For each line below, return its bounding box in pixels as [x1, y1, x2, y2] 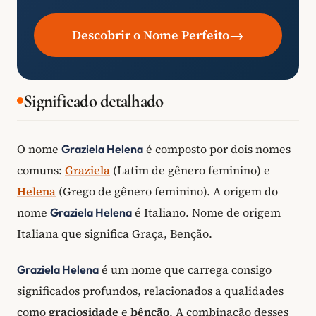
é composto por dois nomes [143, 140, 291, 157]
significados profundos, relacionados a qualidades [17, 283, 284, 299]
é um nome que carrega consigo [99, 262, 272, 278]
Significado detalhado [23, 90, 164, 111]
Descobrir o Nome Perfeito [72, 26, 229, 44]
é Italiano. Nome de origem [132, 204, 281, 220]
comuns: [17, 162, 65, 178]
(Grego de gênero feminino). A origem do [56, 183, 278, 199]
